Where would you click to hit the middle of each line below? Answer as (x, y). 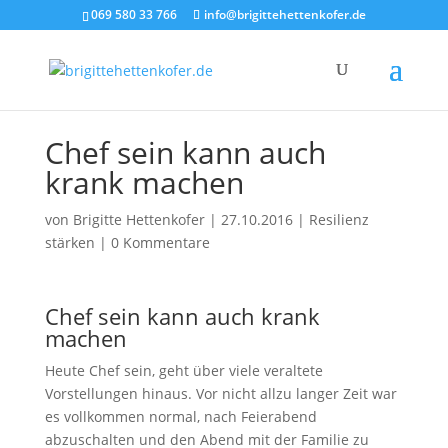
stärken (69, 242)
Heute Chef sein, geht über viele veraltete (183, 370)
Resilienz (338, 219)
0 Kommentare (160, 242)
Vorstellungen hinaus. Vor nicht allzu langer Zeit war (220, 393)
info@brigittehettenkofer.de (284, 14)
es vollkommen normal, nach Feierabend (180, 416)
